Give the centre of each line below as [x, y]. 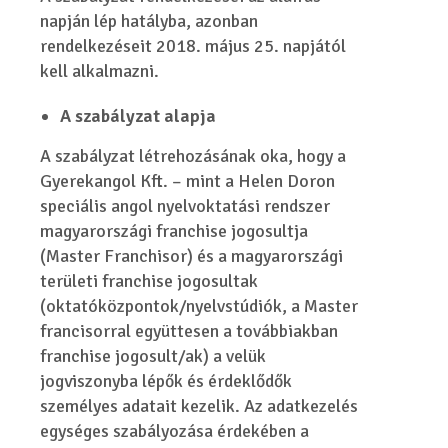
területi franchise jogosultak [149, 281]
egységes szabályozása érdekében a [175, 431]
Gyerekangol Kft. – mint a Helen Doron [188, 181]
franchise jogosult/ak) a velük [153, 356]
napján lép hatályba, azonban [149, 21]
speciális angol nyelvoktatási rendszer [185, 206]
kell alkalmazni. [100, 71]
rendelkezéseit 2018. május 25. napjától [193, 46]
